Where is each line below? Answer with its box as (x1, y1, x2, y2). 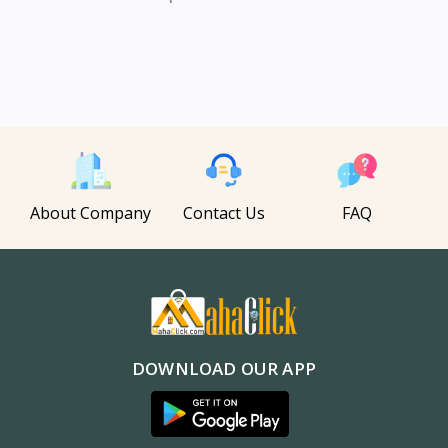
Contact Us (182, 201, 265, 224)
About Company (30, 201, 152, 224)
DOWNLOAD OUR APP (132, 356, 316, 380)
